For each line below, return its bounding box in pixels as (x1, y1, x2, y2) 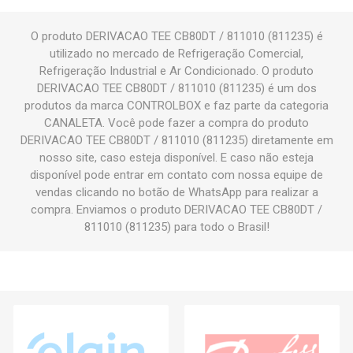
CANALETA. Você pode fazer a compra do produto (44, 116, 309, 131)
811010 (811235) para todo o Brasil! (84, 220, 269, 235)
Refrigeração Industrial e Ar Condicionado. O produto (39, 64, 314, 79)
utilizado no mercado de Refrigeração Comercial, (50, 46, 303, 61)
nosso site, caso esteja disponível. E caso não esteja (39, 150, 314, 165)
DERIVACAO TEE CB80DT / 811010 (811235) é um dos (36, 81, 317, 96)
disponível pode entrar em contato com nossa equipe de (30, 168, 323, 183)
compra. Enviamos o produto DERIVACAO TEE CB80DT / (31, 203, 322, 217)
